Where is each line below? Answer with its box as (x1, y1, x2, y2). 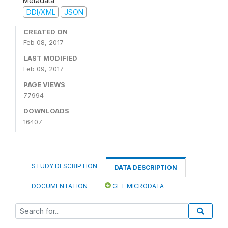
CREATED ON (23, 27, 68, 36)
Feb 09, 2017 (23, 65, 64, 73)
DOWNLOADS (23, 107, 69, 115)
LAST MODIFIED (23, 54, 77, 62)
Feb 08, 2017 (23, 38, 64, 46)
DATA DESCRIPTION (115, 164, 177, 172)
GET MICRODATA (111, 182, 164, 190)
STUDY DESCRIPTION (32, 162, 97, 170)
